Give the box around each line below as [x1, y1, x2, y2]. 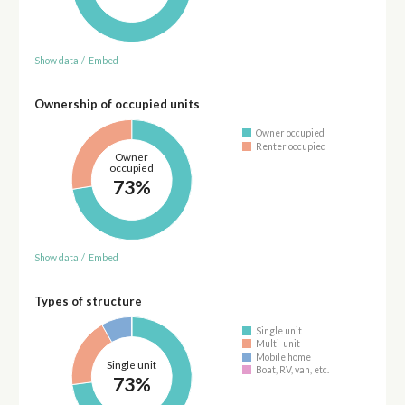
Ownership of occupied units [33, 96, 200, 111]
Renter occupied [256, 140, 327, 152]
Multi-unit [256, 338, 301, 350]
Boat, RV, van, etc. [256, 364, 330, 376]
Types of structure [33, 294, 142, 309]
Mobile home [256, 351, 312, 363]
